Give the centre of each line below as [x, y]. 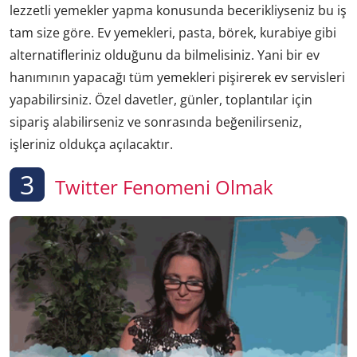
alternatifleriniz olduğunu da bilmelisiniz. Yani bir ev [165, 55]
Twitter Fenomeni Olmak [162, 187]
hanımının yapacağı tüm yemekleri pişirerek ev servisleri [177, 78]
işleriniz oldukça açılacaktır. [91, 145]
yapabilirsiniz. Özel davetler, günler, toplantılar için [161, 100]
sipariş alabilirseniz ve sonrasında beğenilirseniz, [156, 122]
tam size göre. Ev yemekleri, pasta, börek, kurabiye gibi [173, 33]
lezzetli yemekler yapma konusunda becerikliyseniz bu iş [178, 11]
